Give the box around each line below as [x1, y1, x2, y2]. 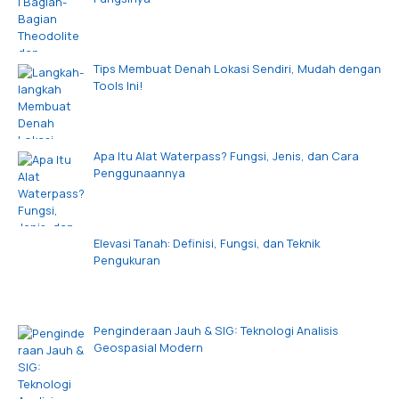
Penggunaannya [93, 164, 185, 181]
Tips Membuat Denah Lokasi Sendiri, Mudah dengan [93, 60, 381, 77]
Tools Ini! [93, 77, 143, 94]
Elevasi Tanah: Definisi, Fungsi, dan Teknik [93, 234, 320, 251]
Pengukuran [93, 251, 160, 268]
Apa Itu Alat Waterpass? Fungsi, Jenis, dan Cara [93, 147, 359, 164]
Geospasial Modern [93, 338, 203, 355]
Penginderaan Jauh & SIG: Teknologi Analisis [93, 322, 338, 338]
